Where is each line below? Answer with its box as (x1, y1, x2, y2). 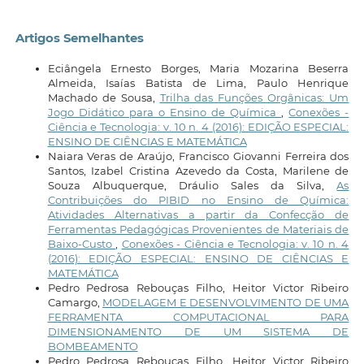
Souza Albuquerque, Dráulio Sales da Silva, (47, 178, 337, 192)
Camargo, (47, 295, 103, 309)
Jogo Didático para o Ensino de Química (47, 105, 282, 119)
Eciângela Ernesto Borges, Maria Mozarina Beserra (47, 61, 349, 75)
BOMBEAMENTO (47, 339, 138, 353)
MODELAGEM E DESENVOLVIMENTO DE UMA (102, 295, 349, 309)
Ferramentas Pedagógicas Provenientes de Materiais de (47, 222, 349, 236)
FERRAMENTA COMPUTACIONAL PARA (47, 310, 349, 323)
